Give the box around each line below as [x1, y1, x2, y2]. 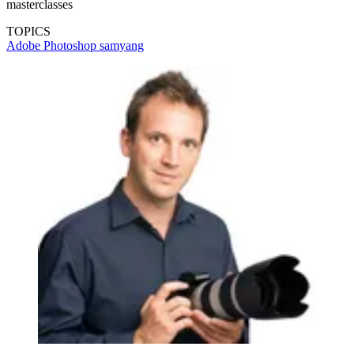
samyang [100, 39, 144, 53]
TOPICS [6, 24, 51, 39]
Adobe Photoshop [6, 39, 100, 53]
